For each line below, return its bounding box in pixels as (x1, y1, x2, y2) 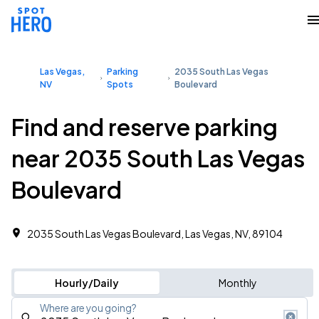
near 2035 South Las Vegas (11, 144, 305, 172)
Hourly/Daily (54, 276, 119, 289)
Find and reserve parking (11, 113, 278, 141)
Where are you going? (40, 302, 137, 314)
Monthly (218, 276, 257, 289)
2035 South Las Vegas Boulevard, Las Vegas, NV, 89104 (27, 227, 283, 240)
